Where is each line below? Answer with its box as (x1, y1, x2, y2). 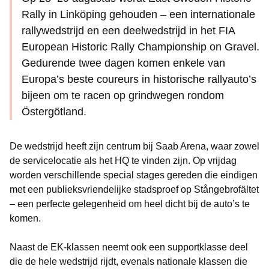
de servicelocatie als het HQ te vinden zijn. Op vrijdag (10, 156, 237, 166)
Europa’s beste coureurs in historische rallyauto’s (22, 73, 256, 85)
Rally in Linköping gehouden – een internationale (22, 8, 255, 20)
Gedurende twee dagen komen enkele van (22, 57, 225, 69)
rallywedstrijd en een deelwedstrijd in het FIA (22, 25, 235, 37)
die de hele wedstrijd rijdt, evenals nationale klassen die (10, 256, 247, 267)
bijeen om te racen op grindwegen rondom (22, 89, 224, 101)
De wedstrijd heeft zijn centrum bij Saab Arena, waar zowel (10, 141, 259, 151)
